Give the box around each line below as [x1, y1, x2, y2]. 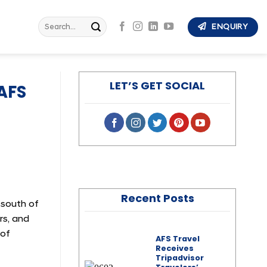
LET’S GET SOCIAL [110, 78, 205, 93]
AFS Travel [155, 233, 200, 245]
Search [37, 17, 62, 27]
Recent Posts [120, 191, 194, 206]
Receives [155, 243, 194, 254]
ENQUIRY [212, 21, 249, 32]
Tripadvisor [155, 252, 204, 264]
